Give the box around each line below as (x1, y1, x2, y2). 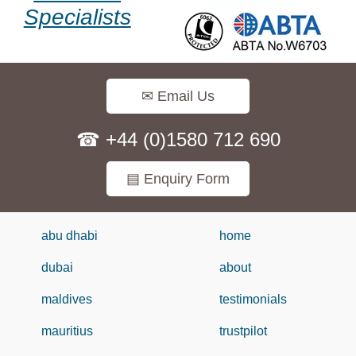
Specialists (23, 5, 131, 30)
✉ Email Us (141, 88, 215, 105)
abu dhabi (41, 229, 98, 243)
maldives (41, 292, 92, 307)
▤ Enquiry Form (126, 171, 230, 188)
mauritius (41, 324, 93, 339)
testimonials (219, 292, 287, 307)
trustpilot (219, 324, 267, 339)
